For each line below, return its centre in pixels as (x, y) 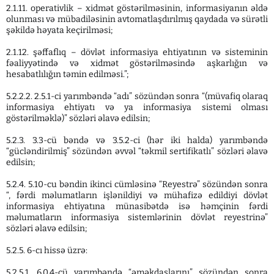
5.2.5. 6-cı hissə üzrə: (47, 250)
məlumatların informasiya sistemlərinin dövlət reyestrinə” (137, 217)
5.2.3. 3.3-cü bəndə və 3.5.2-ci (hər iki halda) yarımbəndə (137, 140)
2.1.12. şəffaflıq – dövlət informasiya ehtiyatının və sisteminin (137, 52)
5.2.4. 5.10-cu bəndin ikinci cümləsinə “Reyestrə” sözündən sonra (137, 184)
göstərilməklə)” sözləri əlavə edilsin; (78, 118)
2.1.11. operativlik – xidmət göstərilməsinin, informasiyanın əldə (137, 8)
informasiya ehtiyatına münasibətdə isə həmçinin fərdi (137, 206)
